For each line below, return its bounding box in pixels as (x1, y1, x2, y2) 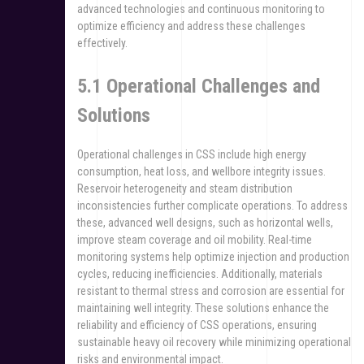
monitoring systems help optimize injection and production (77, 250, 349, 264)
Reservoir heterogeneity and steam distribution (77, 182, 292, 196)
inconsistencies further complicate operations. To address (77, 199, 348, 213)
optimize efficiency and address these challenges (77, 19, 305, 33)
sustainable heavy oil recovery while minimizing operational (77, 336, 351, 349)
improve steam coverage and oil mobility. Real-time (77, 233, 312, 247)
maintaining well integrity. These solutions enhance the (77, 301, 329, 315)
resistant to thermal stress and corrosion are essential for (77, 284, 344, 298)
